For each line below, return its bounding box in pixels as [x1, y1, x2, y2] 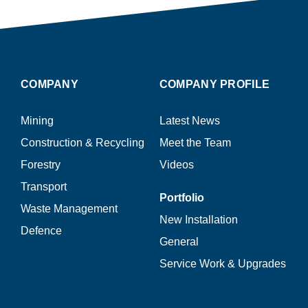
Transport [20, 181, 67, 193]
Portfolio [159, 192, 204, 204]
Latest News [159, 115, 220, 127]
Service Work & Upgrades [159, 258, 286, 270]
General [159, 236, 199, 248]
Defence [20, 225, 62, 237]
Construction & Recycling [20, 137, 144, 149]
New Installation [159, 214, 238, 226]
